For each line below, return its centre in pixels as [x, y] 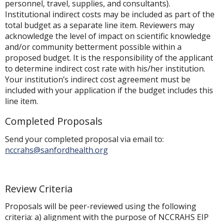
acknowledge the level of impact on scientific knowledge [108, 36]
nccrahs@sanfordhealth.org [56, 150]
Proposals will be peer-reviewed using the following [101, 206]
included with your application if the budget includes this [109, 90]
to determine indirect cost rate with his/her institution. [105, 68]
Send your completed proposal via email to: [84, 139]
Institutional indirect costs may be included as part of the [110, 14]
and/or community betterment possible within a [93, 47]
